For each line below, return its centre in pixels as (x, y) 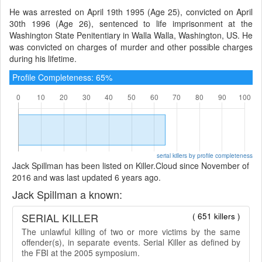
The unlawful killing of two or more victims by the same (131, 231)
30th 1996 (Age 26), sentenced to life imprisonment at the (131, 23)
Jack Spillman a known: (67, 194)
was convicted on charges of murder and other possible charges (131, 46)
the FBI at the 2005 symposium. (81, 252)
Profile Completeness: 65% (62, 77)
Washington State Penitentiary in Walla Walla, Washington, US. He (131, 35)
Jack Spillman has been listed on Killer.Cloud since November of (131, 165)
